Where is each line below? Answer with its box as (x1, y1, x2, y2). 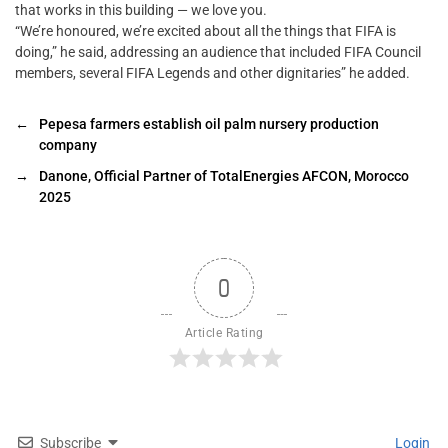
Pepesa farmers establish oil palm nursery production (39, 116, 379, 133)
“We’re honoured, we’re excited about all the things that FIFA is (15, 23, 396, 40)
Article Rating (184, 326, 264, 341)
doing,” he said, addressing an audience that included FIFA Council (15, 44, 421, 61)
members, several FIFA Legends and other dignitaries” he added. (15, 65, 410, 82)
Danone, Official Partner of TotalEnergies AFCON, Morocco (39, 168, 409, 185)
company (39, 137, 97, 154)
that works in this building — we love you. (15, 2, 267, 19)
